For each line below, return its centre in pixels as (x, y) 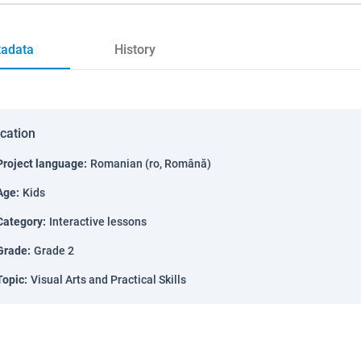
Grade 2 (54, 251)
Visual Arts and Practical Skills (108, 280)
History (135, 50)
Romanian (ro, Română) (151, 164)
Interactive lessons (98, 222)
